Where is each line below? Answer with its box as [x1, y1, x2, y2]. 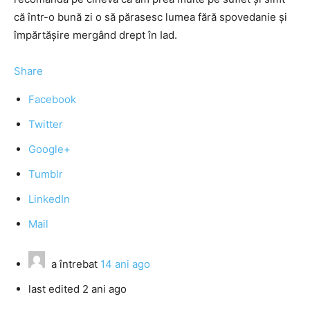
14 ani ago [100, 257, 150, 271]
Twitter [28, 118, 63, 131]
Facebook [28, 93, 76, 106]
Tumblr [28, 167, 63, 181]
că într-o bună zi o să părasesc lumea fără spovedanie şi [14, 10, 287, 24]
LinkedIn [28, 192, 70, 206]
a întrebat [48, 257, 100, 271]
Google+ [28, 143, 71, 156]
